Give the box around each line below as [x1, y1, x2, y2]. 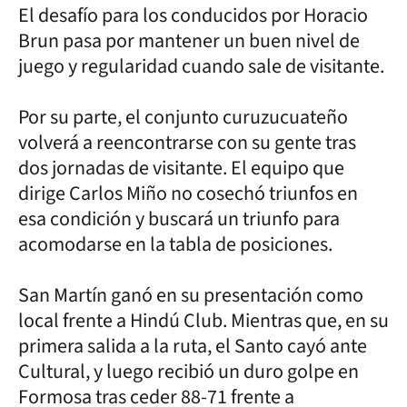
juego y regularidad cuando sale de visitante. [18, 51, 384, 81]
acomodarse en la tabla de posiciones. [18, 229, 336, 259]
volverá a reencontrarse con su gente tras [18, 127, 356, 157]
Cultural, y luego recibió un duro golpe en [18, 356, 359, 386]
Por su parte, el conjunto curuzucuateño [18, 102, 348, 132]
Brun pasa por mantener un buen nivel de [18, 25, 360, 55]
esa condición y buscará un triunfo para [18, 203, 340, 233]
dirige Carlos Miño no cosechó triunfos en [18, 178, 358, 208]
